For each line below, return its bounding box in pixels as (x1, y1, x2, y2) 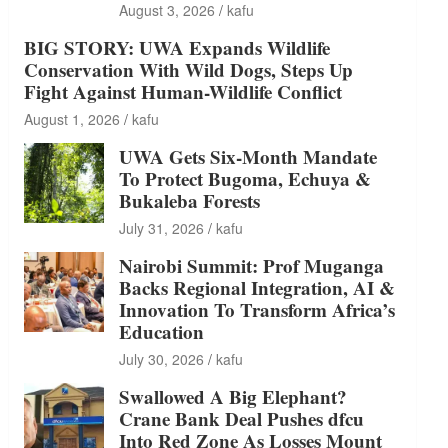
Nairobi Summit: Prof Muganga (119, 252, 385, 279)
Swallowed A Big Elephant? (119, 383, 348, 410)
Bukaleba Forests (119, 187, 261, 214)
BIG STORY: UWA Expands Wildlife (24, 34, 331, 61)
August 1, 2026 (24, 109, 121, 129)
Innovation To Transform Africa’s (119, 296, 396, 323)
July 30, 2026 (119, 349, 205, 369)
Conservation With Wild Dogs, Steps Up (24, 56, 354, 83)
